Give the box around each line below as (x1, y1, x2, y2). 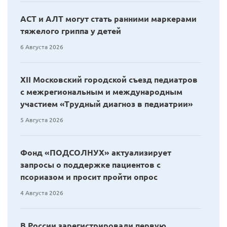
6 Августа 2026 (20, 43, 63, 50)
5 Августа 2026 (20, 116, 63, 123)
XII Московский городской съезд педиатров (20, 74, 198, 84)
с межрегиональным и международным (20, 87, 182, 96)
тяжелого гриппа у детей (20, 26, 121, 35)
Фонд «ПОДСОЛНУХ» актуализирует (20, 147, 171, 157)
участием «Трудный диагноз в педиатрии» (20, 99, 193, 108)
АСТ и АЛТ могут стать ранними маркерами (20, 14, 197, 23)
